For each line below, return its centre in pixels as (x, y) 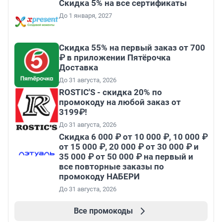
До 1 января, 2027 (85, 16)
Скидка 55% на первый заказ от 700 (132, 48)
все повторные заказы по (111, 167)
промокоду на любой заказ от (120, 102)
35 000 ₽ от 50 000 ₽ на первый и (126, 157)
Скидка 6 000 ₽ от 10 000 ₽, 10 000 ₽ (133, 137)
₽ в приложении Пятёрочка (115, 58)
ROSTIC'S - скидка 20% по (111, 92)
